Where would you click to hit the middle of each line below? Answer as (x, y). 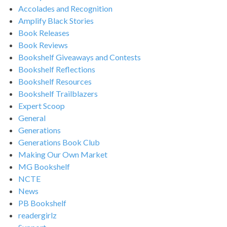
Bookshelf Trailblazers (58, 93)
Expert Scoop (42, 105)
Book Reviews (43, 45)
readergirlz (37, 215)
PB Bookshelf (42, 203)
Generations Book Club (59, 142)
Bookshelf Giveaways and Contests (80, 57)
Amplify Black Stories (56, 20)
